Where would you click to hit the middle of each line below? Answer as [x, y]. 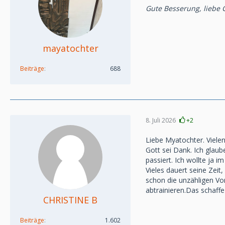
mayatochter [70, 48]
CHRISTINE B [70, 200]
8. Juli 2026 [161, 120]
